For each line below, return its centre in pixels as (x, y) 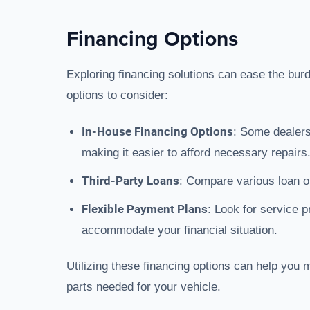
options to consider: (117, 95)
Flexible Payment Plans (145, 209)
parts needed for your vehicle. (144, 287)
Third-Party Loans (130, 181)
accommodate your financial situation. (180, 230)
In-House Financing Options (157, 131)
